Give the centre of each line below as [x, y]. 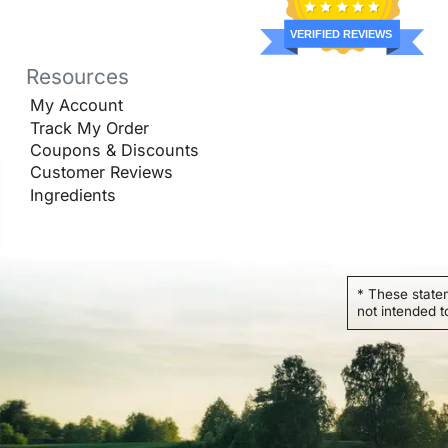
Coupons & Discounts [114, 150]
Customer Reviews [101, 172]
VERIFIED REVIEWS [340, 34]
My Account [76, 105]
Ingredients [73, 194]
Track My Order [89, 127]
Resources [77, 77]
